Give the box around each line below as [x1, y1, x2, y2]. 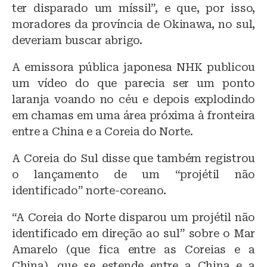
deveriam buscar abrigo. [12, 33, 142, 46]
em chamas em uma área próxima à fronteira [12, 108, 255, 122]
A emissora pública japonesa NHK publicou [12, 60, 255, 73]
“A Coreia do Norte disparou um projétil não [12, 210, 255, 223]
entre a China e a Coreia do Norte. [12, 125, 193, 138]
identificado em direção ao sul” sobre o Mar [12, 226, 255, 240]
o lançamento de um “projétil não [12, 167, 255, 181]
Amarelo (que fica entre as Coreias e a [12, 243, 255, 256]
